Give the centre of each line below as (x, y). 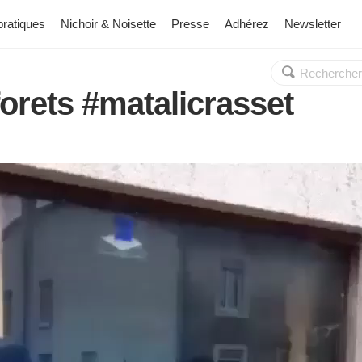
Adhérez (247, 24)
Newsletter (313, 24)
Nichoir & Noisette (108, 24)
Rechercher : (307, 67)
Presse (190, 24)
